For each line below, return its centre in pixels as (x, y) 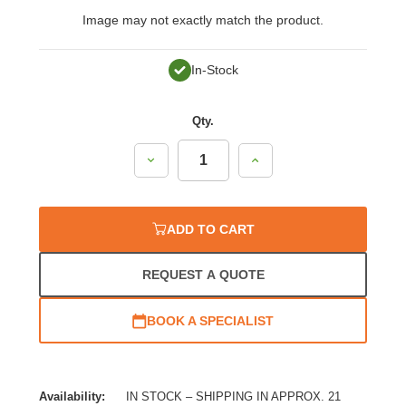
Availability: (72, 397)
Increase (273, 159)
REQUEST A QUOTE (203, 275)
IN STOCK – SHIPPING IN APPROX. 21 (233, 397)
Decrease (172, 159)
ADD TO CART (210, 230)
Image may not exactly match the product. (203, 20)
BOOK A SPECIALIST (210, 320)
